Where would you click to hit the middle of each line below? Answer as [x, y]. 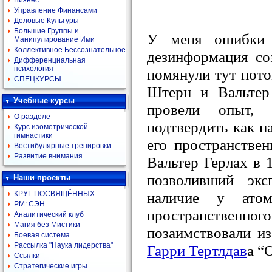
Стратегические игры [51, 266]
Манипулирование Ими [54, 39]
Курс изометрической [51, 127]
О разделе [32, 117]
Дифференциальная [50, 60]
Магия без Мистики [47, 225]
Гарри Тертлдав [197, 250]
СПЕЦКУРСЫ [38, 79]
